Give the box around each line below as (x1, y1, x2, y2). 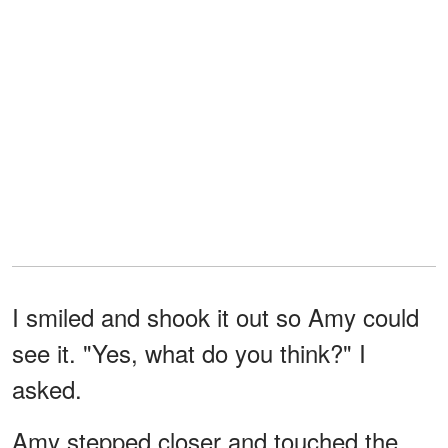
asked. (12, 371, 82, 407)
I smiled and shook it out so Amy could (12, 299, 419, 335)
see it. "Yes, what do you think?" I (12, 335, 366, 371)
